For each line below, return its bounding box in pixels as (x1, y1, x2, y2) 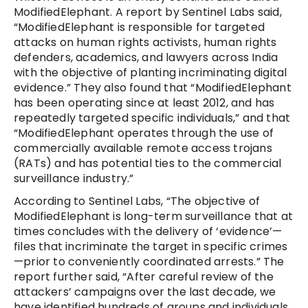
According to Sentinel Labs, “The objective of (14, 193, 261, 210)
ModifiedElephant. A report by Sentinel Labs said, (14, 4, 282, 21)
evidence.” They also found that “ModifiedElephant (14, 80, 291, 96)
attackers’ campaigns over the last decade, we (14, 284, 276, 300)
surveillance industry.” (14, 170, 134, 187)
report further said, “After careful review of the (14, 269, 274, 285)
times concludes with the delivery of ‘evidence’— (14, 223, 283, 240)
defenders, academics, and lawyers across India (14, 49, 278, 66)
